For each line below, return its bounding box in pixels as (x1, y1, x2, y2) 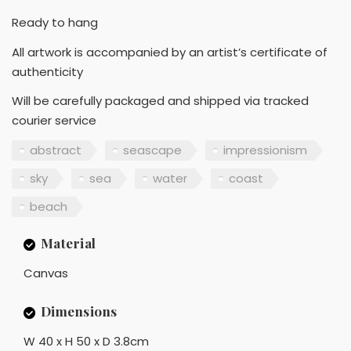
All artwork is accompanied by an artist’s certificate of (12, 43, 327, 60)
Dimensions (40, 302, 118, 320)
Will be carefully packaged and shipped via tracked (12, 92, 309, 110)
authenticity (12, 63, 83, 80)
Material (40, 234, 96, 252)
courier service (12, 112, 96, 129)
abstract (30, 141, 81, 158)
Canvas (24, 265, 68, 282)
